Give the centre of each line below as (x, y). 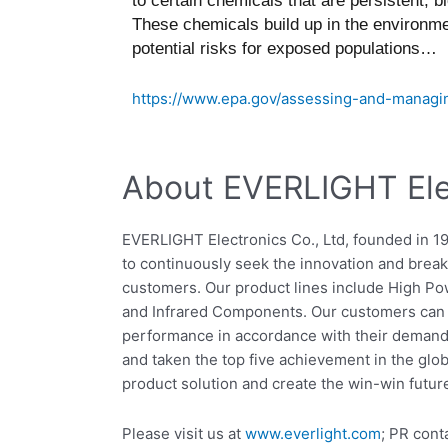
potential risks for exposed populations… (284, 48)
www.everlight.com (313, 434)
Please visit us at (183, 434)
